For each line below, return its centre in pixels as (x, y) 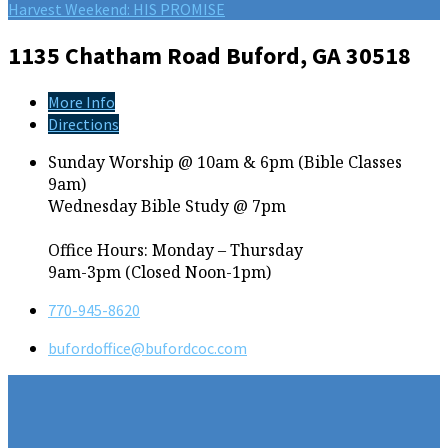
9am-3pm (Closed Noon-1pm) (159, 272)
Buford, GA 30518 (318, 56)
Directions (83, 124)
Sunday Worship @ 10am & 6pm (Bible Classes (225, 162)
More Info (81, 102)
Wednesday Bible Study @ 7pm (167, 206)
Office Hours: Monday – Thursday (175, 250)
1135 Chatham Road (117, 56)
